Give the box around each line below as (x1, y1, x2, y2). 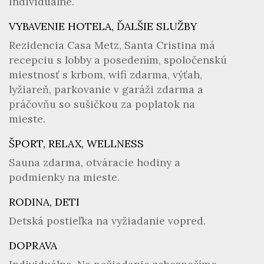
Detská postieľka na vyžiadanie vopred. (9, 214, 206, 227)
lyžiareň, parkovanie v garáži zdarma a (9, 82, 203, 96)
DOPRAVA (9, 239, 57, 252)
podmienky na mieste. (9, 170, 120, 184)
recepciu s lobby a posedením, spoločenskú (9, 53, 227, 67)
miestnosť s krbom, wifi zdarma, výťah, (9, 68, 202, 81)
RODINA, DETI (9, 195, 80, 209)
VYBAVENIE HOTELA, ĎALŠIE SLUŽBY (9, 19, 197, 33)
